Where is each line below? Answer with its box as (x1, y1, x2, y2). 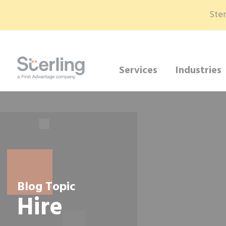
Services (119, 62, 158, 79)
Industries (176, 62, 222, 79)
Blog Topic (17, 177, 75, 197)
